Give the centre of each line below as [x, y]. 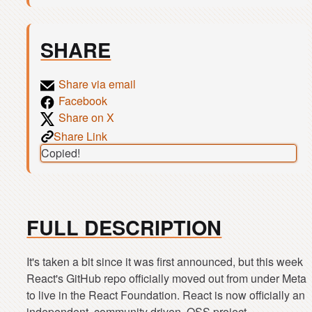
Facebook [83, 101]
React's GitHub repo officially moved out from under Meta [167, 279]
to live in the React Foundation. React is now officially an [166, 295]
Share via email [97, 84]
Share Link [81, 136]
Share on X [87, 117]
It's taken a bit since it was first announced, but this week [165, 262]
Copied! [61, 153]
